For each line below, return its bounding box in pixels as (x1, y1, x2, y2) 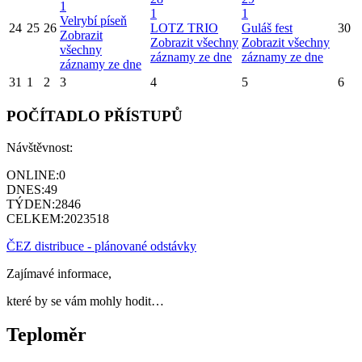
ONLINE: (6, 167, 59, 182)
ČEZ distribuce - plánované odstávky (6, 238, 196, 253)
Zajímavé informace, (6, 266, 112, 280)
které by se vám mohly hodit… (6, 293, 164, 308)
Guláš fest (242, 21, 293, 36)
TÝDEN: (6, 196, 55, 211)
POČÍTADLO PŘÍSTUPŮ (6, 107, 183, 124)
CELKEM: (6, 211, 64, 225)
